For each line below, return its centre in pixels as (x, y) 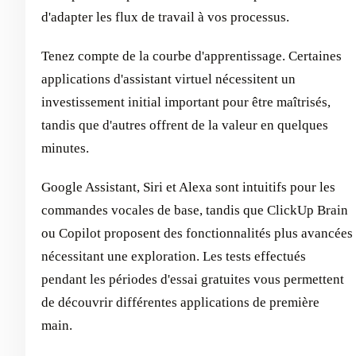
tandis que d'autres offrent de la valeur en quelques (185, 125)
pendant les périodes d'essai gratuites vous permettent (193, 279)
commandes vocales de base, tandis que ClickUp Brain (195, 210)
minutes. (65, 148)
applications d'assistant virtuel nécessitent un (168, 79)
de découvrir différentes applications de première (180, 302)
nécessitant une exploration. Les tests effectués (174, 256)
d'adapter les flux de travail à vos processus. (165, 17)
